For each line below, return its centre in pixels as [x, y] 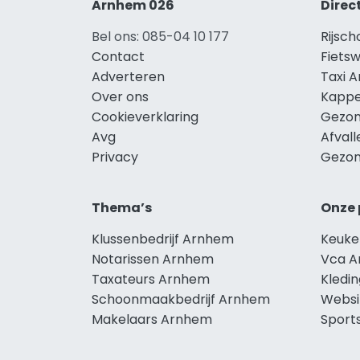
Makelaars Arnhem [152, 319]
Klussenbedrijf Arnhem [163, 239]
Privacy [115, 157]
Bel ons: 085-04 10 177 [160, 36]
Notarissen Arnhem [153, 259]
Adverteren [128, 76]
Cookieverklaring [145, 117]
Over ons [120, 96]
